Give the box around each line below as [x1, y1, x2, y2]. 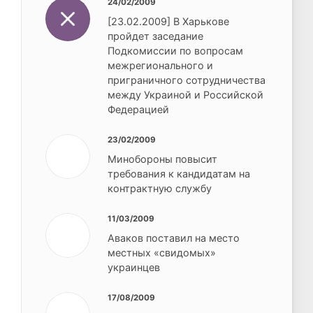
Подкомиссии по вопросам [108, 45, 244, 57]
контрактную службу [108, 182, 212, 195]
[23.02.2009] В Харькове [108, 15, 230, 28]
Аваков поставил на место [108, 232, 240, 245]
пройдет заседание [108, 30, 204, 43]
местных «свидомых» [108, 247, 217, 259]
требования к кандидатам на [108, 168, 251, 180]
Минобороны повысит [108, 153, 218, 166]
